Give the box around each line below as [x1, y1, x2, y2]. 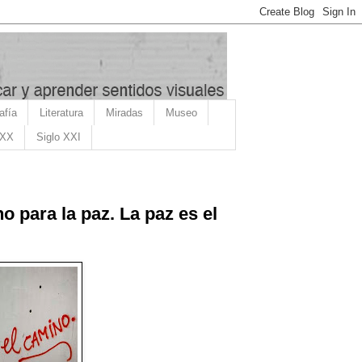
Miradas [105, 106, 143, 119]
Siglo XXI [36, 131, 81, 144]
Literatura [39, 106, 83, 119]
